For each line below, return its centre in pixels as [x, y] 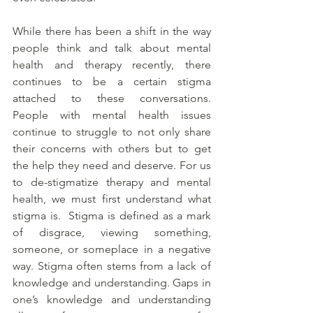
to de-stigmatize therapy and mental [112, 182]
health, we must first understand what [112, 199]
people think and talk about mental [112, 48]
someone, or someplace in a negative [112, 249]
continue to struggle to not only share [112, 132]
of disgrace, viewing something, [112, 233]
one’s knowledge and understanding [112, 300]
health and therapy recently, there [112, 65]
